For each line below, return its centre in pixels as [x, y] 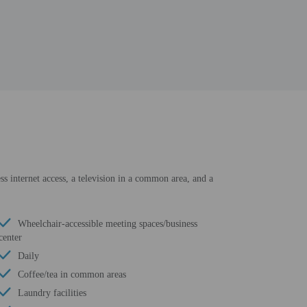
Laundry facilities [52, 293]
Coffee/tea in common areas [72, 274]
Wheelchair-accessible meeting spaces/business [107, 224]
